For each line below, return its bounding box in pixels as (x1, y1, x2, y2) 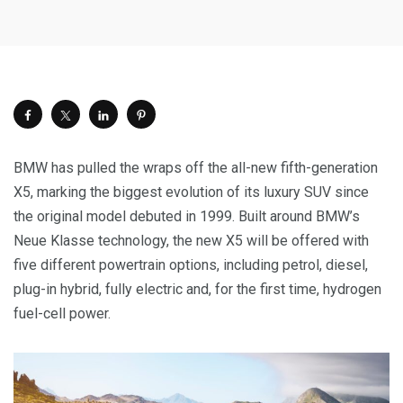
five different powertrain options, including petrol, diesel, (13, 256, 368, 273)
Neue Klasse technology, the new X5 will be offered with (13, 232, 369, 249)
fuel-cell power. (13, 305, 111, 322)
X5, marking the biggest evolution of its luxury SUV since (13, 184, 369, 201)
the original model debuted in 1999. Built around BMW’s (13, 208, 360, 225)
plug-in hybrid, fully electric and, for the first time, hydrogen (13, 281, 381, 298)
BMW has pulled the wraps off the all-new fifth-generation (13, 159, 378, 176)
